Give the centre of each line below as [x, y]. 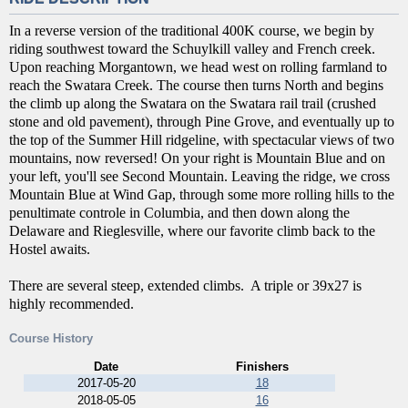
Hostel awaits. [50, 249]
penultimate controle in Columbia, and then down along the [179, 212]
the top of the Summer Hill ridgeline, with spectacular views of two [202, 139]
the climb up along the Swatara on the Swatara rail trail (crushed [193, 103]
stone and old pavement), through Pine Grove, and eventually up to [202, 121]
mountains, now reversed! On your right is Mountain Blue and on [197, 158]
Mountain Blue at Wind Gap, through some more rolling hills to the [202, 194]
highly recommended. [71, 303]
